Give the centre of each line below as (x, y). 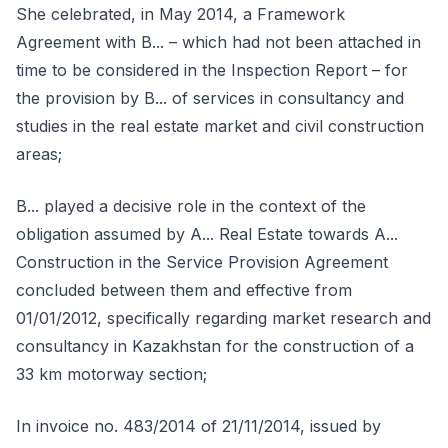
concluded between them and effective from (184, 290)
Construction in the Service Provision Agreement (202, 262)
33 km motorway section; (111, 374)
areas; (39, 154)
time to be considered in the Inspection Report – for (212, 70)
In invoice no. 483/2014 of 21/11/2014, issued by (198, 426)
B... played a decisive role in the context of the (191, 206)
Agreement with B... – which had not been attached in (218, 42)
